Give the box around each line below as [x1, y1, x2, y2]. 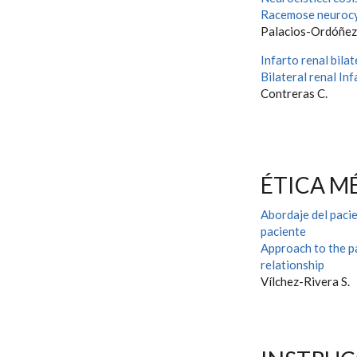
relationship [261, 257, 324, 272]
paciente [261, 224, 306, 238]
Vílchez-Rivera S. [261, 274, 350, 288]
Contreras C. [261, 86, 328, 100]
